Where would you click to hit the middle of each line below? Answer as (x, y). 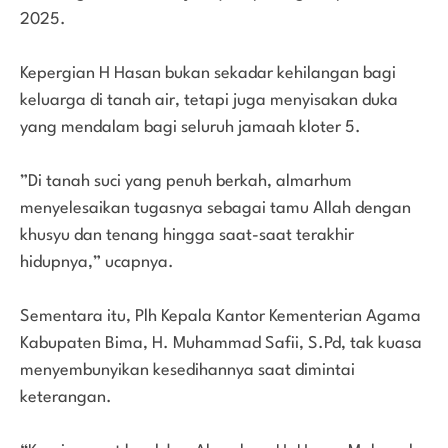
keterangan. (66, 397)
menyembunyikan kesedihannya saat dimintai (187, 370)
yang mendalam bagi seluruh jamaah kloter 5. (190, 127)
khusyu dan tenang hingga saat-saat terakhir (187, 235)
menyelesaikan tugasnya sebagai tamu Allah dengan (215, 208)
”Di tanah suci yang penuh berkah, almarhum (186, 181)
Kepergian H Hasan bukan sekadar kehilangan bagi (208, 73)
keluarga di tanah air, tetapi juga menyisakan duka (209, 100)
